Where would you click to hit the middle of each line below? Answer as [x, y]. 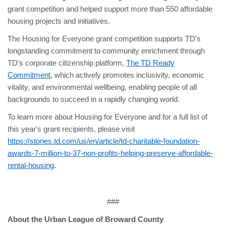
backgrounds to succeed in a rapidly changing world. [94, 100]
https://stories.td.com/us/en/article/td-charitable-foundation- [104, 142]
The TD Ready [150, 63]
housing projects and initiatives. [59, 21]
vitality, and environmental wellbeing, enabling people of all [102, 88]
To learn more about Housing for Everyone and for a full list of [107, 117]
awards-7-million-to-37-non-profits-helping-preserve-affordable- [110, 154]
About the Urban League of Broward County [86, 220]
